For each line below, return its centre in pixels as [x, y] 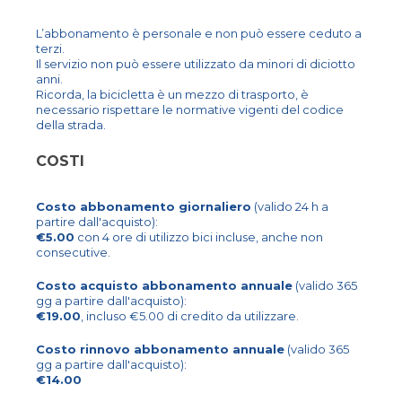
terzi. [50, 48]
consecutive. [73, 252]
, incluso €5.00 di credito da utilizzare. [190, 315]
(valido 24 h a [290, 206]
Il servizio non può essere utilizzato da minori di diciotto [196, 63]
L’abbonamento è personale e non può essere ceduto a [199, 33]
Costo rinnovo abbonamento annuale [160, 349]
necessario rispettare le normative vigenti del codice [190, 109]
